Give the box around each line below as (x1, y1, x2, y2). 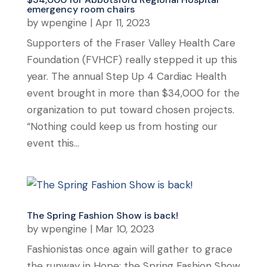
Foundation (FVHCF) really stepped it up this (26, 52, 237, 66)
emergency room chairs (26, 2, 135, 15)
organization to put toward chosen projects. (26, 103, 234, 116)
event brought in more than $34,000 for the (26, 86, 240, 100)
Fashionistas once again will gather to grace (26, 242, 232, 256)
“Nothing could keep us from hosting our (26, 119, 218, 133)
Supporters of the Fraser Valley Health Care (26, 36, 235, 49)
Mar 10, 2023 (95, 222, 154, 235)
